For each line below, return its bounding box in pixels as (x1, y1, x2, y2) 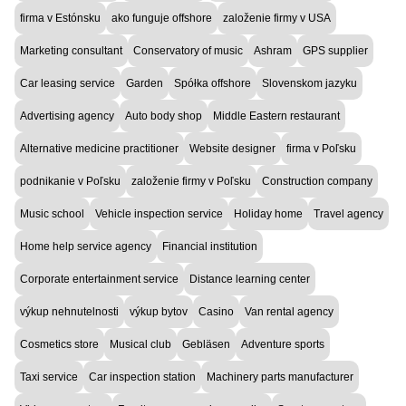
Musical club (110, 337, 171, 351)
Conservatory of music (133, 43, 243, 57)
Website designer (189, 141, 275, 155)
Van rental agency (245, 304, 333, 318)
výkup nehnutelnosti (20, 304, 119, 318)
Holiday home (234, 207, 303, 220)
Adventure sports (241, 337, 324, 351)
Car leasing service (20, 76, 115, 90)
